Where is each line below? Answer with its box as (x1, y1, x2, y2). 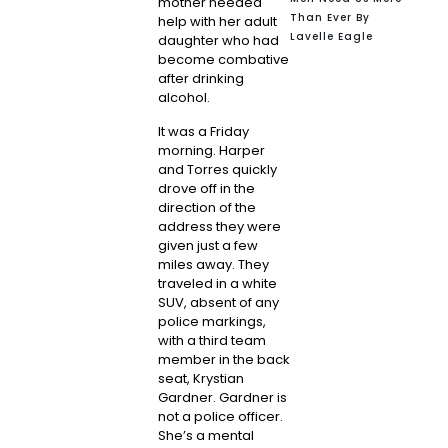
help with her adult (157, 12, 277, 32)
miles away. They (157, 254, 269, 274)
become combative (157, 50, 289, 70)
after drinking (157, 69, 244, 89)
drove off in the (157, 178, 255, 198)
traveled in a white (157, 273, 277, 293)
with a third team (157, 330, 266, 350)
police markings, (157, 311, 266, 331)
